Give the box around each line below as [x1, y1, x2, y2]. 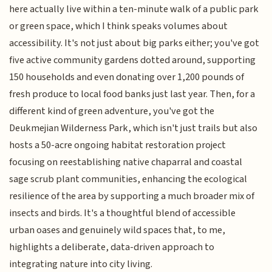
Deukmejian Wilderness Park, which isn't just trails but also [9, 120, 258, 135]
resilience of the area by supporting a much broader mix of [9, 188, 255, 203]
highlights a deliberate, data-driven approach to [9, 239, 215, 254]
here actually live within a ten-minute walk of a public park [9, 1, 259, 16]
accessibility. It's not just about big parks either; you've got [9, 35, 260, 50]
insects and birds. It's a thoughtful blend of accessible [9, 205, 236, 220]
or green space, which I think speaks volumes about [9, 18, 228, 33]
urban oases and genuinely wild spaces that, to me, [9, 222, 226, 237]
